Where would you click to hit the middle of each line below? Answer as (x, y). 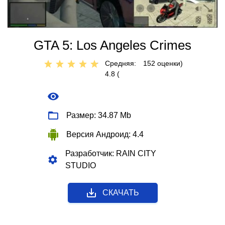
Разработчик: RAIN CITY (110, 153)
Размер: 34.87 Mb (99, 115)
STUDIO (80, 165)
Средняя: (121, 63)
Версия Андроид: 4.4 (105, 134)
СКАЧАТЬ (121, 193)
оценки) (169, 63)
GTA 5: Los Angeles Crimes (113, 45)
